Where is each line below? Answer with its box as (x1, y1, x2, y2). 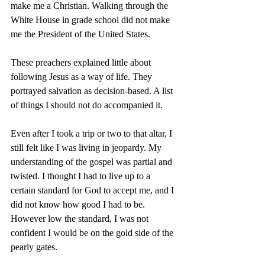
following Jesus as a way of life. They (11, 72, 154, 82)
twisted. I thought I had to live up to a (11, 171, 153, 181)
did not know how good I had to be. (11, 199, 147, 209)
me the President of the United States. (11, 29, 150, 39)
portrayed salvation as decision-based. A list (11, 86, 175, 96)
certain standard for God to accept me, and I (11, 185, 176, 195)
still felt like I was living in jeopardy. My (11, 143, 164, 153)
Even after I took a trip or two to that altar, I (11, 128, 174, 138)
